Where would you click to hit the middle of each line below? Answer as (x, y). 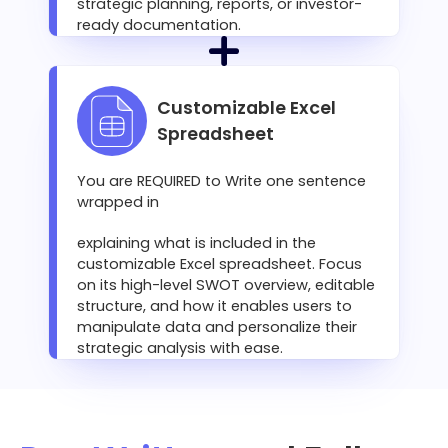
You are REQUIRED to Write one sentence (221, 181)
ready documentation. (159, 25)
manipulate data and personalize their (217, 327)
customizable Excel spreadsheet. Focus (219, 264)
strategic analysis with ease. (180, 348)
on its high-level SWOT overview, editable (226, 285)
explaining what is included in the (196, 243)
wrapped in (118, 202)
